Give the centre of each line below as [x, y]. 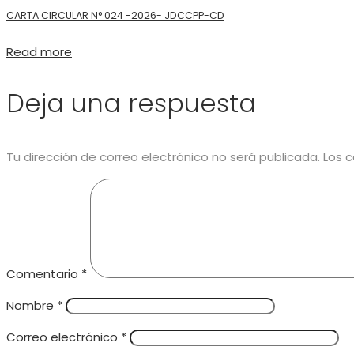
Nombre [32, 306]
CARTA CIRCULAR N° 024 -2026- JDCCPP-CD [115, 16]
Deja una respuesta [131, 104]
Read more [39, 52]
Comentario [44, 274]
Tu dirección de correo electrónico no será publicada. [163, 157]
